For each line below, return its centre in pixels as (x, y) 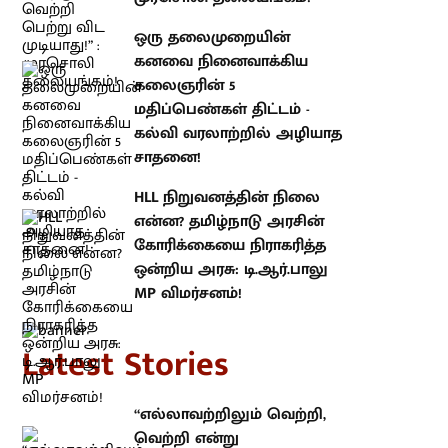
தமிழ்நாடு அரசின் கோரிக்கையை (211, 150)
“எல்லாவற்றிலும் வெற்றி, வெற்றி (212, 319)
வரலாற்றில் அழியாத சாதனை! (201, 86)
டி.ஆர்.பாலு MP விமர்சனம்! (184, 198)
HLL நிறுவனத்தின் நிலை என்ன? (206, 126)
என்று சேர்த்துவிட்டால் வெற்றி (200, 343)
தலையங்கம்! (135, 391)
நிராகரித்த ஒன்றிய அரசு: (179, 174)
